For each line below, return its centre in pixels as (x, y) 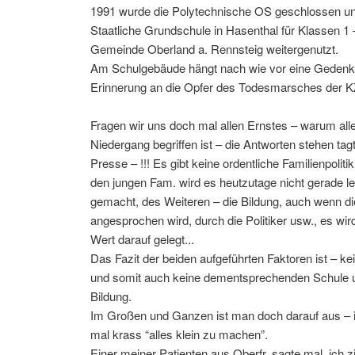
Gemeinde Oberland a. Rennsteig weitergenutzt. (214, 49)
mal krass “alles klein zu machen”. (179, 334)
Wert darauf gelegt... (142, 239)
